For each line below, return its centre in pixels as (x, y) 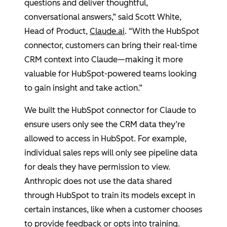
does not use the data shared (117, 181)
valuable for (48, 74)
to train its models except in (142, 195)
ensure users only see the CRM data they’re (105, 124)
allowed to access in (63, 139)
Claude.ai (107, 31)
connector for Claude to (150, 110)
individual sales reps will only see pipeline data (111, 153)
